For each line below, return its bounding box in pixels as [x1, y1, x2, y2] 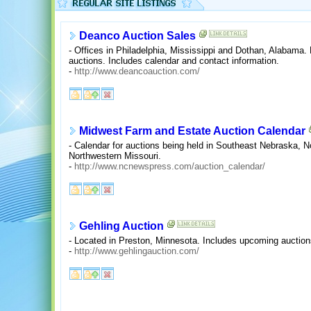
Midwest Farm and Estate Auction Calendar [79, 125, 305, 137]
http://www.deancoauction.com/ [74, 65, 200, 76]
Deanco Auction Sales [79, 30, 196, 42]
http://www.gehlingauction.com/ [74, 245, 199, 256]
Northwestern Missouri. [69, 150, 161, 161]
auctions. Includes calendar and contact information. [69, 55, 279, 66]
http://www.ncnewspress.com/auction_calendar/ [74, 160, 265, 171]
